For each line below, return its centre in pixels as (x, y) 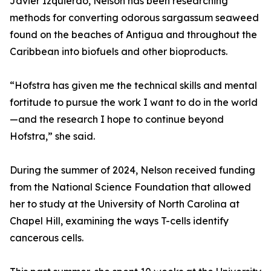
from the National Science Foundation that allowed (130, 187)
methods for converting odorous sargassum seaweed (134, 18)
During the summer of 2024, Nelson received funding (132, 170)
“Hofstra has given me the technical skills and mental (133, 86)
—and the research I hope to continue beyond (117, 119)
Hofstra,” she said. (52, 136)
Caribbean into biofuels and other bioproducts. (119, 52)
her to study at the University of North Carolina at (125, 204)
